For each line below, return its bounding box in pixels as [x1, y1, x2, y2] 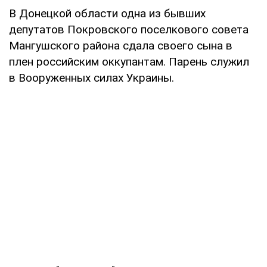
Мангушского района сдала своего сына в [9, 38, 232, 52]
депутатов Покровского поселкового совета [9, 22, 249, 36]
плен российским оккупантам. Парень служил [9, 54, 249, 69]
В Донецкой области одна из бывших [9, 6, 206, 20]
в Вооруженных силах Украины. [9, 70, 174, 85]
